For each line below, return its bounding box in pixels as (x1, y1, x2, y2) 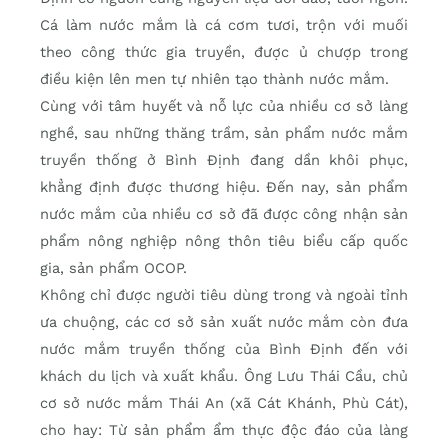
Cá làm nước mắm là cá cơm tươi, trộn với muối (40, 15, 408, 34)
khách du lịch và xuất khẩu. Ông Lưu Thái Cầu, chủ (40, 366, 408, 385)
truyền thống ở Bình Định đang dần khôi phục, (40, 150, 408, 169)
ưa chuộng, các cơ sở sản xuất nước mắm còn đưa (40, 312, 408, 331)
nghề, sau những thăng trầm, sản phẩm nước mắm (40, 123, 408, 142)
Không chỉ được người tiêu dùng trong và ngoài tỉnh (40, 285, 408, 304)
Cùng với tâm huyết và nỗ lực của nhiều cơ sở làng (40, 96, 408, 115)
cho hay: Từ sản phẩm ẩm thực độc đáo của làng (40, 420, 408, 439)
